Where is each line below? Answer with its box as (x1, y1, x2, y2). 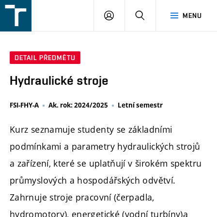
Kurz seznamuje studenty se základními (10, 124, 172, 136)
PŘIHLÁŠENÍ (113, 11, 153, 19)
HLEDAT (144, 11, 170, 19)
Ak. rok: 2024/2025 (48, 101, 108, 110)
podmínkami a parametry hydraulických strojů (10, 140, 201, 153)
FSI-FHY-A (10, 101, 39, 110)
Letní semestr (118, 101, 163, 110)
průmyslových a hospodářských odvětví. (10, 174, 176, 186)
